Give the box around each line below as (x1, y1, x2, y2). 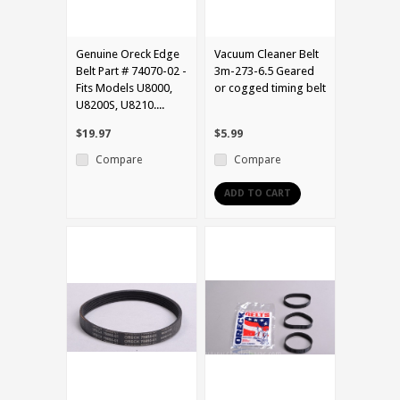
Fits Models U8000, (76, 80, 172, 95)
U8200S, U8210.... (76, 97, 164, 112)
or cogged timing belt (214, 80, 326, 95)
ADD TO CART (224, 187, 291, 199)
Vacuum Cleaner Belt (214, 46, 319, 61)
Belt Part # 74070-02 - (76, 63, 187, 78)
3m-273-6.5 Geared (214, 63, 314, 78)
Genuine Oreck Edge (76, 46, 179, 61)
